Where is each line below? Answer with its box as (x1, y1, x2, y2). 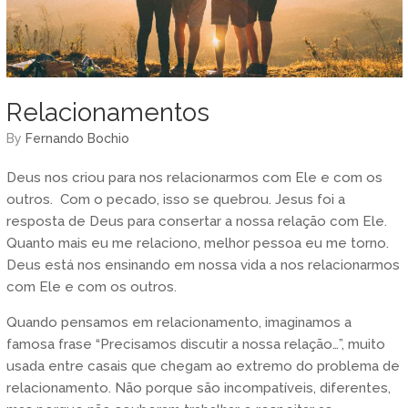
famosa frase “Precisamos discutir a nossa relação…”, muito (5, 336, 385, 353)
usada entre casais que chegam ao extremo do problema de (5, 358, 400, 375)
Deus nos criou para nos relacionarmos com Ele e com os (5, 169, 382, 187)
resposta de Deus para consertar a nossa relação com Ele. (5, 213, 391, 230)
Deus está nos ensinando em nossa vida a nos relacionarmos (5, 257, 400, 274)
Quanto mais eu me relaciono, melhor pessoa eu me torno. (5, 235, 389, 252)
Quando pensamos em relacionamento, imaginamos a (5, 314, 352, 331)
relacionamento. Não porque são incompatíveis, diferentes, (5, 380, 391, 397)
